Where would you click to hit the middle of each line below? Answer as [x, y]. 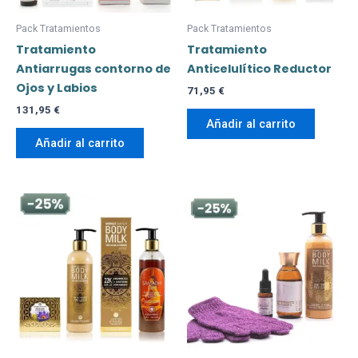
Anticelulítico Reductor [259, 69]
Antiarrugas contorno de [93, 69]
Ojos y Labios [57, 88]
